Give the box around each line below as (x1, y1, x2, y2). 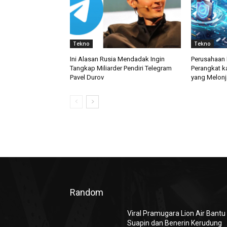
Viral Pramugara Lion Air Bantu (127, 209, 226, 218)
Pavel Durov (70, 73, 104, 82)
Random (70, 187, 103, 198)
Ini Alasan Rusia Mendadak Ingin (70, 55, 165, 63)
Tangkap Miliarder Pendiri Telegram (70, 64, 172, 72)
